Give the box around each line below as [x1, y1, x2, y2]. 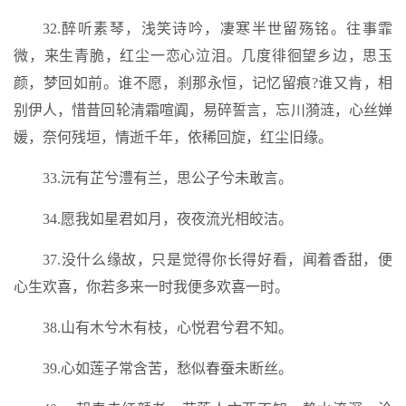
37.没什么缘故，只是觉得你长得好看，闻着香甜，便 [43, 252, 392, 267]
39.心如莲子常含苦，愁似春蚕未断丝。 [43, 361, 293, 376]
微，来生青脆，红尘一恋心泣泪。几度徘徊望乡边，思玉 [14, 48, 392, 63]
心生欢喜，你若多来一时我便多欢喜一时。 [14, 279, 289, 295]
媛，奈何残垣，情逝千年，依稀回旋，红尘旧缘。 [14, 130, 333, 145]
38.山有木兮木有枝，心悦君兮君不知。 [43, 320, 293, 335]
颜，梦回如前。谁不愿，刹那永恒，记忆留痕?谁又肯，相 [14, 75, 392, 91]
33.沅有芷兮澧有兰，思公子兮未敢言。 [43, 170, 293, 186]
